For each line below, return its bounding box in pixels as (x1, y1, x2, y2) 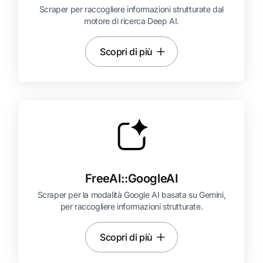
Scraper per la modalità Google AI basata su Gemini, (37, 190, 226, 200)
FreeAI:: (85, 171, 128, 186)
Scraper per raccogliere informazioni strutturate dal (39, 4, 224, 14)
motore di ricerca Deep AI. (84, 16, 179, 26)
